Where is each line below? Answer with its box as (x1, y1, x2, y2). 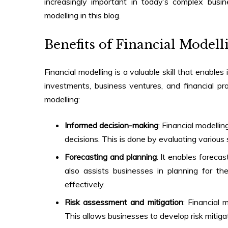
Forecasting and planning (65, 152, 157, 162)
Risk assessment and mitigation (65, 197, 183, 208)
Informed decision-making (65, 120, 159, 131)
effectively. (65, 179, 105, 190)
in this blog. (78, 10, 123, 21)
